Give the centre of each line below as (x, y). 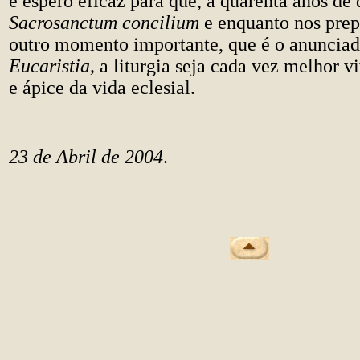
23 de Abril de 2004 (86, 157)
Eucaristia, (54, 66)
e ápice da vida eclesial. (102, 88)
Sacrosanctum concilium (106, 22)
